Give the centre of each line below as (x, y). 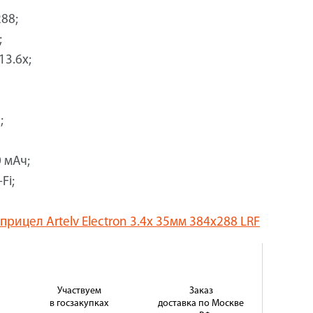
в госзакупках (79, 304)
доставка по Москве (201, 304)
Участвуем (79, 291)
